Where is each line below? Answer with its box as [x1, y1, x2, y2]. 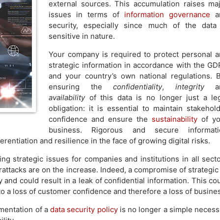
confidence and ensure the [49, 114, 152, 124]
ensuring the [49, 82, 113, 91]
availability [49, 93, 85, 102]
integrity [164, 82, 204, 91]
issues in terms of [49, 10, 125, 19]
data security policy [50, 205, 118, 214]
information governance [124, 10, 211, 19]
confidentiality [113, 82, 163, 91]
